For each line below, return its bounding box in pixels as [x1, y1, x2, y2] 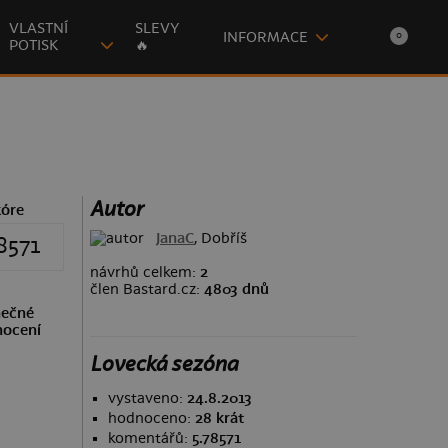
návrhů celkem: [89, 263, 200, 281]
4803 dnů [203, 280, 269, 298]
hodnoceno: [107, 410, 195, 428]
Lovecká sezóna [89, 351, 238, 377]
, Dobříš [194, 229, 248, 247]
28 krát [194, 410, 244, 428]
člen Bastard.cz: [89, 280, 204, 298]
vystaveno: [107, 390, 187, 408]
